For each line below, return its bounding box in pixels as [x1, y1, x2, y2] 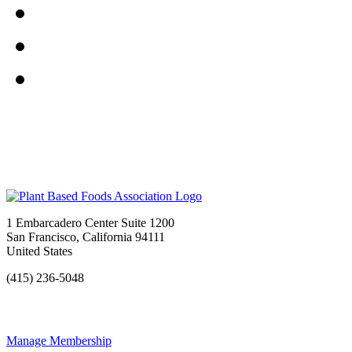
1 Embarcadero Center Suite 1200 [6, 215, 174, 229]
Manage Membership [6, 333, 112, 347]
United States [6, 244, 72, 258]
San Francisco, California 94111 [6, 229, 165, 244]
